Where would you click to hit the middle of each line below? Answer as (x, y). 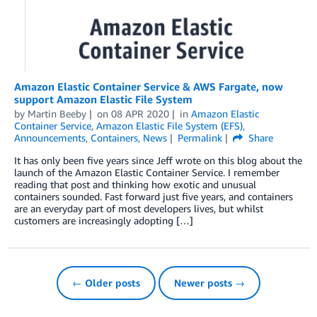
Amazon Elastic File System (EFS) (169, 126)
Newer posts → (209, 283)
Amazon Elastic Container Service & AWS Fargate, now (149, 87)
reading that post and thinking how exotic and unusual (135, 185)
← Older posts (106, 283)
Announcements (50, 138)
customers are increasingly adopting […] (104, 221)
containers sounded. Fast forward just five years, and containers (154, 197)
